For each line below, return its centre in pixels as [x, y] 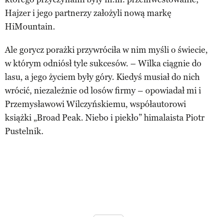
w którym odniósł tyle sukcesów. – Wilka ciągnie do [103, 64]
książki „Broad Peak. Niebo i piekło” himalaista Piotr [105, 118]
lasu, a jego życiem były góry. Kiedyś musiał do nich [102, 77]
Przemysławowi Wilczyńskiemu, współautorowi [95, 104]
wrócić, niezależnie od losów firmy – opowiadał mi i [103, 91]
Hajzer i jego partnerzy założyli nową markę [88, 13]
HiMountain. [30, 27]
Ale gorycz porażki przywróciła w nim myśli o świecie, [106, 50]
